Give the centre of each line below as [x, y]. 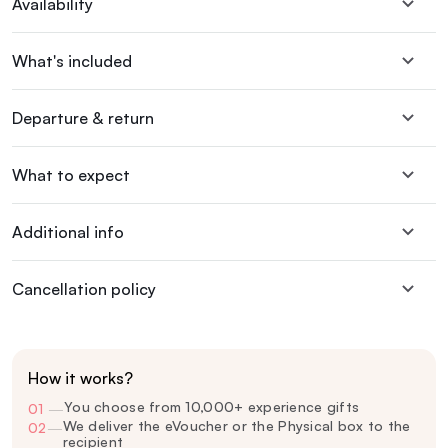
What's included [72, 60]
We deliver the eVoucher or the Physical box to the [236, 425]
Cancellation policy [84, 288]
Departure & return [83, 117]
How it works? [80, 377]
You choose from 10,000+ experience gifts [212, 406]
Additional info [68, 231]
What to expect [71, 174]
